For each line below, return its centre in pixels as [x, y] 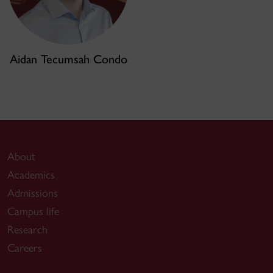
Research [27, 230]
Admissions [33, 193]
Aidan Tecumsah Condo [68, 59]
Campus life [33, 211]
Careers [25, 248]
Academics [31, 175]
